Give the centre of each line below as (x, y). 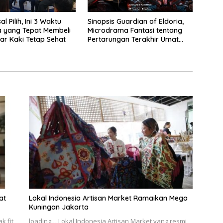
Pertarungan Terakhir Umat (133, 40)
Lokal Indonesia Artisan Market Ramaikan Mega (108, 198)
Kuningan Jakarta (58, 207)
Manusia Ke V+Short (120, 49)
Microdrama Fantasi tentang (135, 31)
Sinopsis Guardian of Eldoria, (135, 22)
